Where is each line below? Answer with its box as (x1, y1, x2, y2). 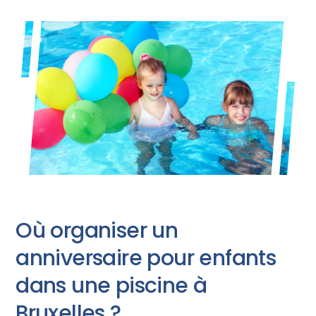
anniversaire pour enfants (16, 243, 276, 273)
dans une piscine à (16, 270, 207, 300)
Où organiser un (16, 215, 178, 245)
